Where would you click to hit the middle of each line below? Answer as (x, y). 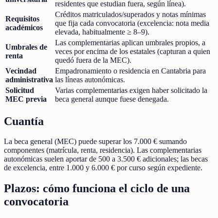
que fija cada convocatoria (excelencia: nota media (132, 23)
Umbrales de (26, 47)
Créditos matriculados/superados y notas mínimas (130, 14)
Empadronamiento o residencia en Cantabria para (130, 71)
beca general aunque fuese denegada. (112, 99)
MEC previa (26, 99)
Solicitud (20, 90)
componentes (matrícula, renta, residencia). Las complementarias (103, 150)
